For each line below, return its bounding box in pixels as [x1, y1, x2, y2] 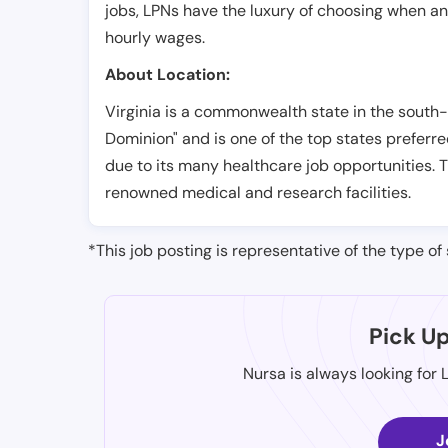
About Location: [105, 64, 230, 86]
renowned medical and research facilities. [105, 182, 411, 204]
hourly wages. [105, 27, 205, 49]
